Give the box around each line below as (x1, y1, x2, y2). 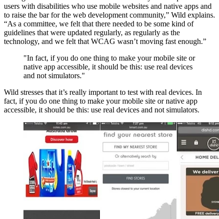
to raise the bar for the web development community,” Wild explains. (4, 10, 215, 19)
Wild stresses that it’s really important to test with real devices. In (4, 88, 202, 96)
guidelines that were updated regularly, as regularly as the (4, 28, 180, 37)
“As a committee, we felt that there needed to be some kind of (4, 19, 194, 28)
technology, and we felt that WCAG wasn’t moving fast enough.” (4, 37, 206, 45)
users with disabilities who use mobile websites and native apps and (4, 1, 212, 10)
